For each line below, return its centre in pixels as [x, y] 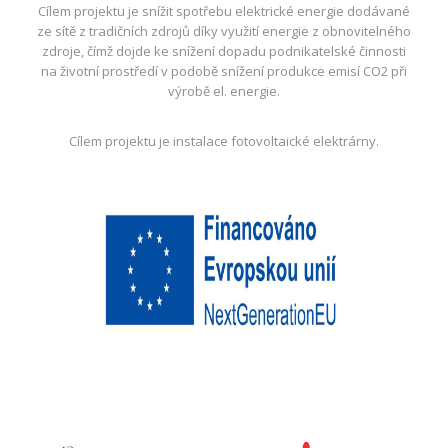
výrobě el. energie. [223, 91]
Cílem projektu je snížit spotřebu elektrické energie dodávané [223, 11]
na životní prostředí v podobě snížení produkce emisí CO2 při [223, 71]
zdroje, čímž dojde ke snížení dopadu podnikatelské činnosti [223, 51]
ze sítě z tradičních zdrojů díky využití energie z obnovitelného [223, 31]
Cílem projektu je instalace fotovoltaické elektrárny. [223, 141]
